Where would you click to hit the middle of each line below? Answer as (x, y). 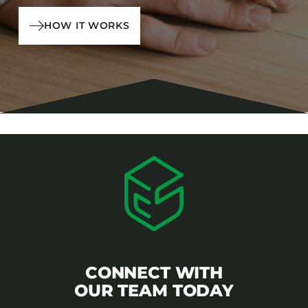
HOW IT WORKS (87, 25)
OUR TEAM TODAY (154, 290)
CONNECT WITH (154, 272)
